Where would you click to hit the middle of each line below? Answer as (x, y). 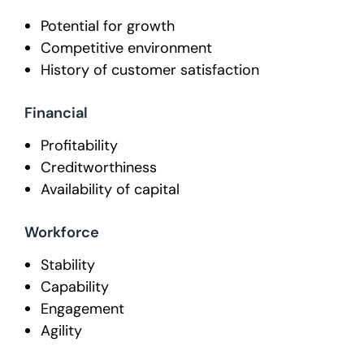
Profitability (79, 146)
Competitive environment (126, 48)
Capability (75, 287)
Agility (61, 331)
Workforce (62, 232)
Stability (68, 265)
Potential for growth (108, 26)
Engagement (82, 309)
